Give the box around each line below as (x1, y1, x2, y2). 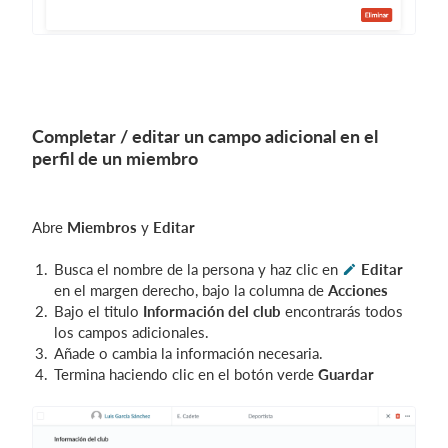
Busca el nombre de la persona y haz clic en (54, 260, 342, 279)
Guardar (318, 365, 374, 384)
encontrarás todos (281, 302, 403, 321)
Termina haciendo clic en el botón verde (54, 365, 318, 384)
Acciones (328, 281, 388, 300)
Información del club (143, 302, 281, 321)
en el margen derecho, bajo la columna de (54, 281, 328, 300)
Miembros (67, 218, 141, 237)
